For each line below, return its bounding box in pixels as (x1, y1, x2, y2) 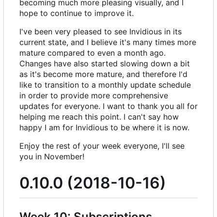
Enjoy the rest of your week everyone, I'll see (19, 141, 185, 151)
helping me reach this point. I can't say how (19, 112, 179, 122)
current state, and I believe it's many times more (19, 37, 196, 47)
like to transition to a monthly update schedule (19, 80, 191, 90)
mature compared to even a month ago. (19, 48, 166, 58)
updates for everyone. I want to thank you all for (19, 101, 198, 111)
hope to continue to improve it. (19, 8, 134, 18)
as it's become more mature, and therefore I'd (19, 69, 187, 79)
